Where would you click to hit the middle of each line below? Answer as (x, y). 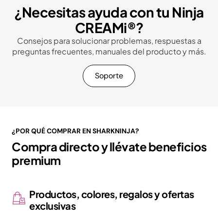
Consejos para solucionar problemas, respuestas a (109, 41)
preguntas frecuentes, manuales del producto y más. (109, 52)
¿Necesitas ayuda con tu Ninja (109, 12)
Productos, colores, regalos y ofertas (112, 194)
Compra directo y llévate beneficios (109, 147)
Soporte (109, 76)
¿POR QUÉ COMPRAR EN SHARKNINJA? (75, 131)
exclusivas (53, 206)
